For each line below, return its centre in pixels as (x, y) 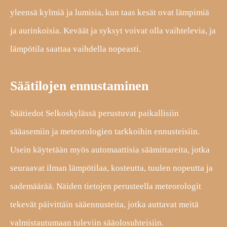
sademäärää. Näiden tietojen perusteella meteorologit (106, 186)
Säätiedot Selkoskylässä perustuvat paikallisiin (94, 113)
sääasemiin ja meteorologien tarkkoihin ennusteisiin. (105, 131)
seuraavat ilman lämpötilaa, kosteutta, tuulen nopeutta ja (111, 168)
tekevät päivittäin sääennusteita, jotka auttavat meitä (104, 204)
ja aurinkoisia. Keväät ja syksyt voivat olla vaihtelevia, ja (113, 30)
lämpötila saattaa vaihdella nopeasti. (75, 49)
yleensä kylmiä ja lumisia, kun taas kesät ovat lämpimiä (110, 12)
